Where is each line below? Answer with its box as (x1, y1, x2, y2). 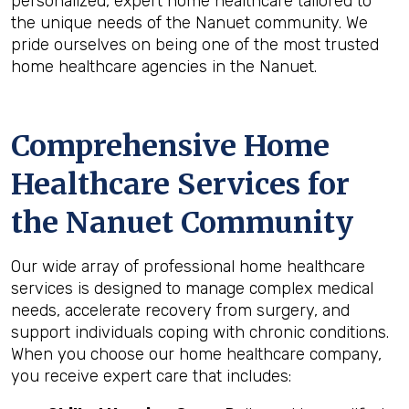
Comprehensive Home (11, 128, 330, 164)
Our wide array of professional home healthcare (11, 257, 365, 277)
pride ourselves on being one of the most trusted (11, 35, 379, 55)
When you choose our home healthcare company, (11, 344, 382, 364)
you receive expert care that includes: (11, 366, 291, 386)
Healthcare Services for (11, 166, 350, 203)
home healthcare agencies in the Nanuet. (11, 57, 317, 77)
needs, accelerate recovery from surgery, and (11, 300, 350, 320)
